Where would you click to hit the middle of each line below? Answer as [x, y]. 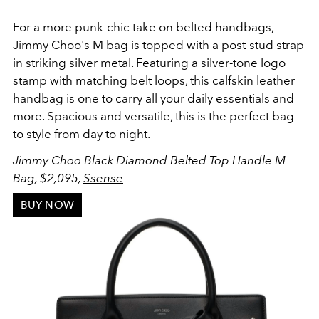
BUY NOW [47, 205]
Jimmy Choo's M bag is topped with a [117, 45]
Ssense [103, 178]
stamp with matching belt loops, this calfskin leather [154, 81]
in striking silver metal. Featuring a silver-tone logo [149, 63]
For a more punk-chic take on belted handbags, [143, 27]
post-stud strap [263, 45]
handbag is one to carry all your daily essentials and [153, 99]
